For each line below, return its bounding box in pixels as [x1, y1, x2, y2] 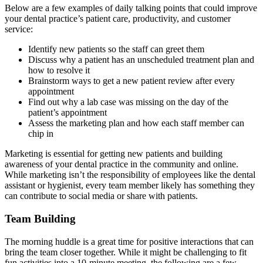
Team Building [5, 212, 76, 225]
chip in [28, 129, 53, 139]
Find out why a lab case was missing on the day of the [28, 97, 228, 107]
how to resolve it [28, 65, 90, 76]
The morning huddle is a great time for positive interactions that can [5, 236, 254, 247]
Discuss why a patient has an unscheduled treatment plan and [28, 55, 254, 65]
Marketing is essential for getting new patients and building [5, 149, 222, 159]
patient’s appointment [28, 107, 107, 118]
